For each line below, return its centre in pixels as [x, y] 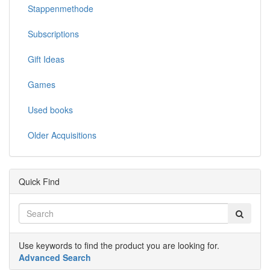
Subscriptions [53, 34]
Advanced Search [55, 258]
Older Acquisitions [62, 135]
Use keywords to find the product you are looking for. [119, 246]
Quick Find [39, 182]
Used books [50, 110]
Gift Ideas [46, 59]
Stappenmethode [61, 9]
